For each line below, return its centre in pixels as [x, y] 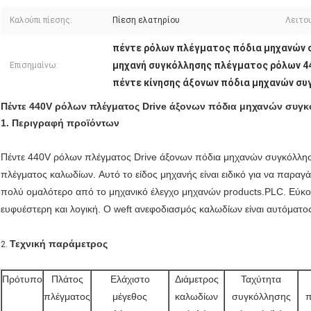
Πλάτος [67, 279]
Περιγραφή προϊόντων [66, 123]
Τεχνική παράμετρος [59, 244]
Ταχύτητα [261, 279]
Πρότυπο [22, 279]
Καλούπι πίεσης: [41, 20]
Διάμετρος [196, 279]
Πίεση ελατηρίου [146, 20]
